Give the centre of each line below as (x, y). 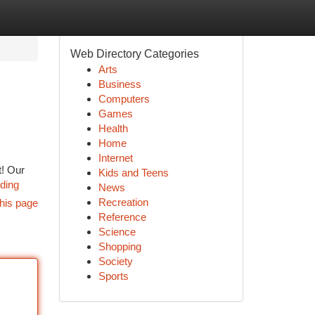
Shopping (120, 246)
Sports (113, 276)
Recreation (123, 202)
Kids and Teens (133, 173)
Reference (122, 217)
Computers (124, 99)
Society (115, 261)
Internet (115, 158)
